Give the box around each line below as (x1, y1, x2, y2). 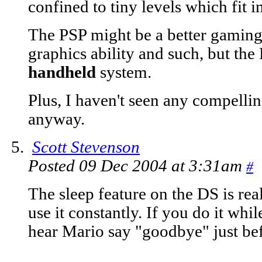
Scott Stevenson (32, 138, 140, 157)
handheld (28, 63, 96, 82)
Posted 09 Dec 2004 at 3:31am (28, 157, 246, 175)
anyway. (28, 110, 85, 129)
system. (96, 63, 151, 82)
